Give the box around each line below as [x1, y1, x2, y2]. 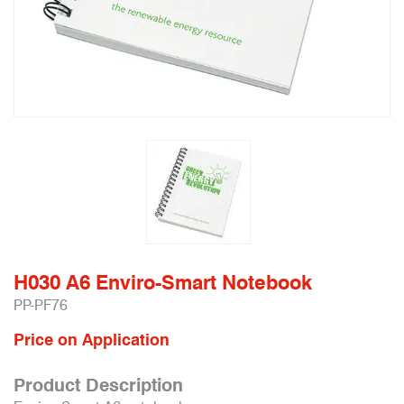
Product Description [14, 374, 183, 396]
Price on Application [14, 330, 170, 349]
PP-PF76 [14, 297, 68, 314]
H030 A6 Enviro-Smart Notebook [14, 271, 312, 294]
